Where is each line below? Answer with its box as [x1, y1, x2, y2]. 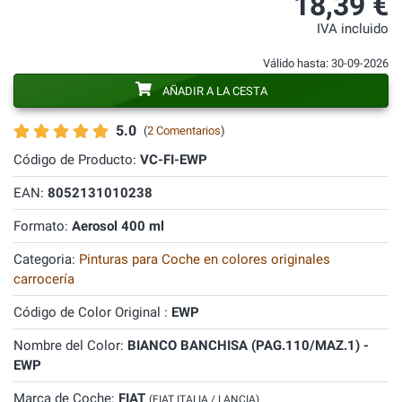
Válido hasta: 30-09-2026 [263, 57, 389, 70]
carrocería [13, 271, 74, 287]
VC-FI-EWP [140, 152, 207, 168]
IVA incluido [317, 22, 389, 37]
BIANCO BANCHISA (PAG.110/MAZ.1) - [127, 337, 369, 354]
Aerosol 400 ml [72, 218, 164, 234]
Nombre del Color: [13, 337, 127, 354]
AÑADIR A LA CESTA [162, 84, 267, 98]
